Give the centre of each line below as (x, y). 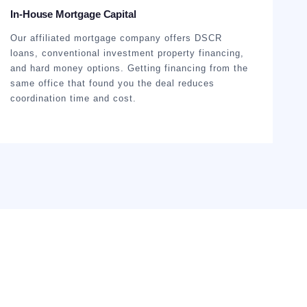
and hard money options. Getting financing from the (130, 68)
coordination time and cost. (74, 98)
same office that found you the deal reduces (113, 83)
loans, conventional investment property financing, (127, 53)
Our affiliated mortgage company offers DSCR (116, 38)
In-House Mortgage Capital (73, 14)
